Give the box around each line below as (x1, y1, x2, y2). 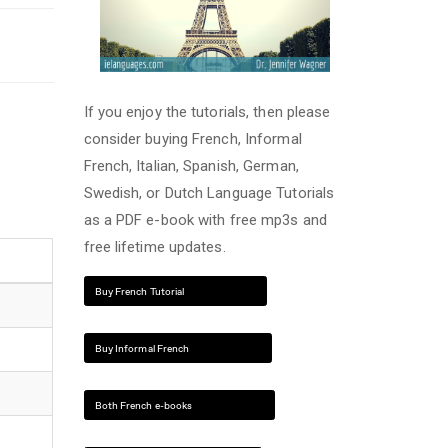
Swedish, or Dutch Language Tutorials (83, 184, 335, 202)
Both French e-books (94, 398, 193, 412)
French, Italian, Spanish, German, (83, 157, 299, 175)
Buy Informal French (94, 341, 190, 355)
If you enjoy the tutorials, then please (83, 103, 331, 121)
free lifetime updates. (83, 238, 226, 256)
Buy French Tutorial (94, 284, 185, 298)
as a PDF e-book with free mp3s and (83, 211, 327, 229)
